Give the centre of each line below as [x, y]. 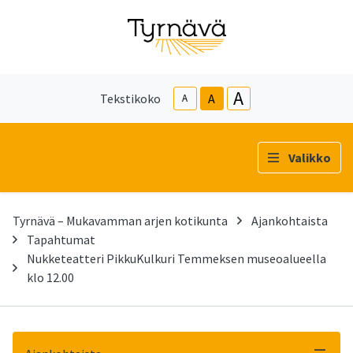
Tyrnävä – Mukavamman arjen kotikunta [120, 220]
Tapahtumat [61, 239]
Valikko [310, 157]
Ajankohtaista [290, 220]
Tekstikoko [130, 98]
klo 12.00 [50, 277]
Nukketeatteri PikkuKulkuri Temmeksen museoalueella [176, 258]
